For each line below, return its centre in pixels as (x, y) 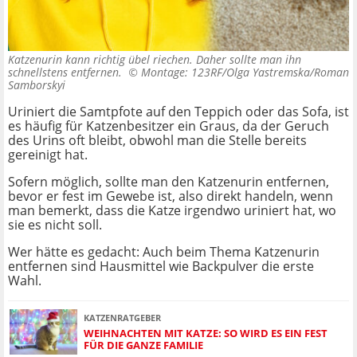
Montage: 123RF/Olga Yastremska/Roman (245, 73)
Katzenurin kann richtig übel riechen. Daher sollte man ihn (155, 60)
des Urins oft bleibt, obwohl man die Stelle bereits (157, 141)
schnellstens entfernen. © (75, 73)
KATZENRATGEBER (122, 317)
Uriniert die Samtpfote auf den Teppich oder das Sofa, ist (178, 112)
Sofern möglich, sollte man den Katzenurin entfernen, (169, 182)
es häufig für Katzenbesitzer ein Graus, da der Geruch (169, 126)
